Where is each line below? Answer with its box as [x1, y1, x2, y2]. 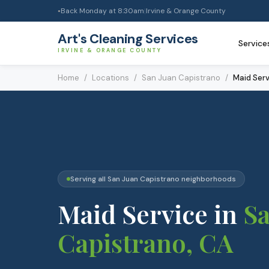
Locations [92, 73, 129, 83]
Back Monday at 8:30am [61, 6, 144, 16]
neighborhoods [180, 174, 236, 184]
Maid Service [58, 196, 208, 231]
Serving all [70, 174, 107, 184]
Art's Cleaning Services [58, 30, 199, 47]
